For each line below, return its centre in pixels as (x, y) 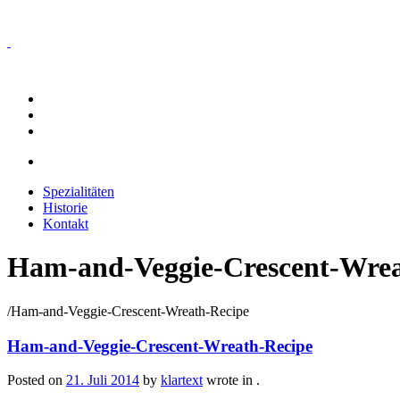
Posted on (37, 380)
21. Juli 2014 (103, 380)
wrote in (229, 380)
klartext (182, 380)
